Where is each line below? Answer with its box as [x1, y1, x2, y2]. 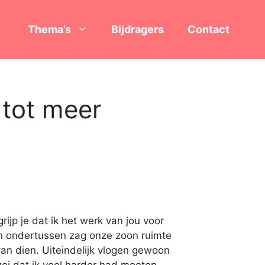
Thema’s [28, 23, 71, 35]
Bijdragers [111, 23, 164, 35]
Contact [188, 23, 230, 35]
